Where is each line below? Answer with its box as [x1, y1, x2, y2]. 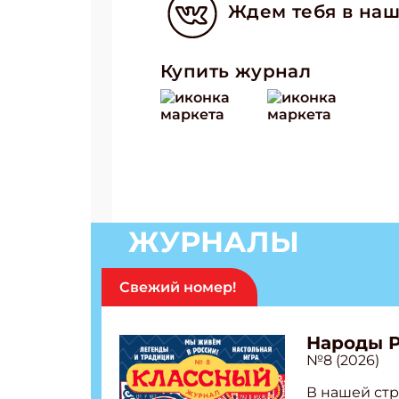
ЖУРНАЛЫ [128, 224, 299, 259]
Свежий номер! [119, 279, 236, 296]
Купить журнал [160, 61, 312, 82]
